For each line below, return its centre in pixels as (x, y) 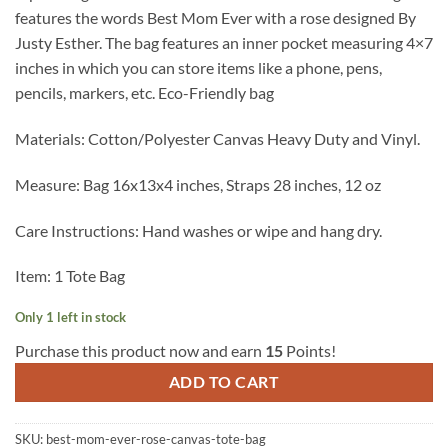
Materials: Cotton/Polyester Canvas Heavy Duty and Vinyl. (217, 139)
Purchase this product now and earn (140, 350)
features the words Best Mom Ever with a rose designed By (215, 18)
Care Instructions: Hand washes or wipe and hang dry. (198, 230)
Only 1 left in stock (70, 317)
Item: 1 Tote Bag (70, 276)
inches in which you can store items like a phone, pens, (198, 68)
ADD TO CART (224, 382)
